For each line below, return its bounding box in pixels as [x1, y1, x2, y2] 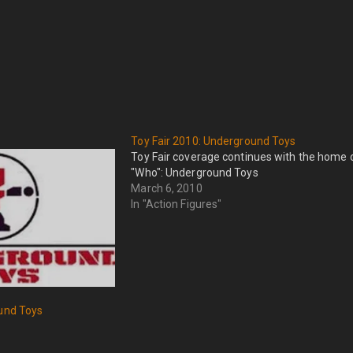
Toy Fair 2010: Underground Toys [131, 135, 296, 147]
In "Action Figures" [131, 198, 222, 210]
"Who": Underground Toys [131, 166, 258, 179]
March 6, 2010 [131, 182, 203, 195]
